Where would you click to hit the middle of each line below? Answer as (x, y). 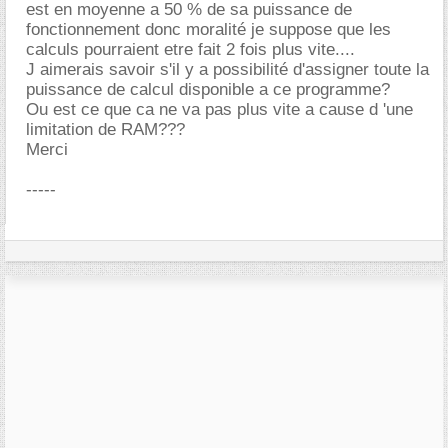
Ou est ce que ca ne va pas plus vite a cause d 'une (219, 109)
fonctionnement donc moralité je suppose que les (208, 29)
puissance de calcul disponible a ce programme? (208, 89)
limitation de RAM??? (105, 129)
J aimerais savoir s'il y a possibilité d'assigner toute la (227, 69)
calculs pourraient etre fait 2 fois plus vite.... (190, 49)
